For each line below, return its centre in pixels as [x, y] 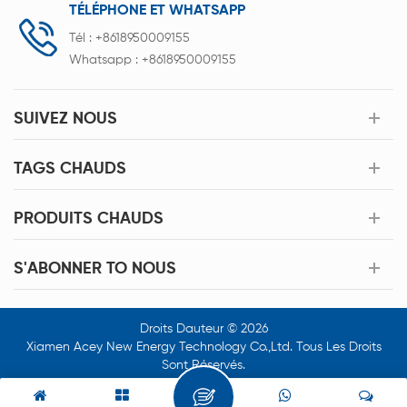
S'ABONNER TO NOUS [95, 268]
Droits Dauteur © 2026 [203, 328]
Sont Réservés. [203, 365]
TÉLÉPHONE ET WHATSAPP [157, 10]
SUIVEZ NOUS [65, 119]
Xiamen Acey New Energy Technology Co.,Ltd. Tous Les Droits [203, 347]
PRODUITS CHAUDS [89, 218]
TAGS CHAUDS [70, 169]
